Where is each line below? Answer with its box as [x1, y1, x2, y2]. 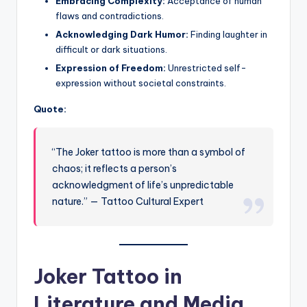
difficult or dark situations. [56, 44, 167, 56]
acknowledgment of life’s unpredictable [52, 179, 234, 192]
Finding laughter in [188, 29, 267, 40]
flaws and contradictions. [56, 10, 164, 22]
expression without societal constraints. [56, 77, 226, 89]
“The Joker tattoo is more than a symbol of [52, 146, 246, 159]
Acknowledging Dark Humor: [56, 29, 188, 40]
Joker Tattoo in [34, 263, 182, 289]
